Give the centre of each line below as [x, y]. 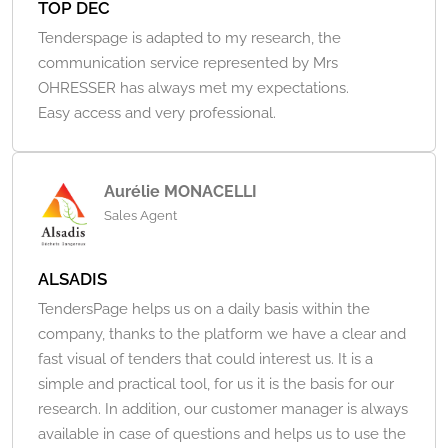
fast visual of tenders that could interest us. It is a [205, 359]
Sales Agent [140, 216]
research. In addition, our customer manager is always [223, 409]
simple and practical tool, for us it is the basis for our [216, 384]
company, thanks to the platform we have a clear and [222, 334]
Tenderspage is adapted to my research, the [189, 38]
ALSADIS [72, 279]
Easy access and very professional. [157, 113]
